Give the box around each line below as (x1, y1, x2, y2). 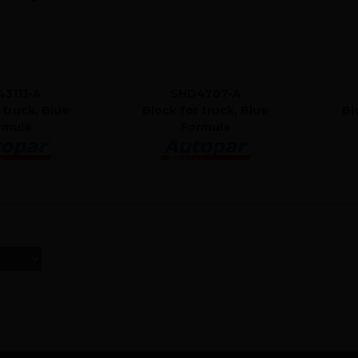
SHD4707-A (169, 86, 241, 101)
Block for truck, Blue (142, 102, 269, 117)
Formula (181, 119, 231, 134)
